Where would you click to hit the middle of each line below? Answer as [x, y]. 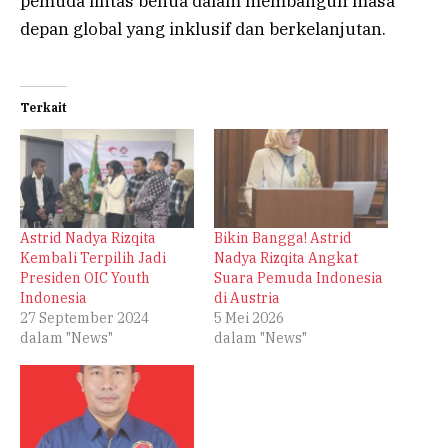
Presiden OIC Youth [85, 278]
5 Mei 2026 [249, 318]
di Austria [247, 298]
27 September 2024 [84, 318]
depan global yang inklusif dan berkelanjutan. [203, 28]
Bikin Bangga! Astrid [283, 238]
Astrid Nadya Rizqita [88, 238]
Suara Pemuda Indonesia [298, 278]
